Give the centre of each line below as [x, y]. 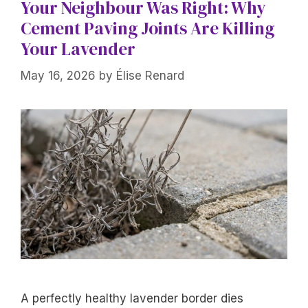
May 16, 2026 [58, 75]
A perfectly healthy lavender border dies [132, 298]
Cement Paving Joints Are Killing [147, 29]
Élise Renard [150, 75]
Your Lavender [78, 49]
